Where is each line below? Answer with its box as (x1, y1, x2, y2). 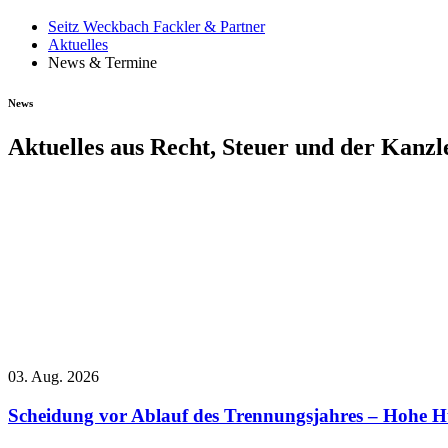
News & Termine (48, 54, 157, 72)
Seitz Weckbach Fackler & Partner (48, 18, 265, 36)
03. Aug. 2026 (8, 368, 99, 386)
